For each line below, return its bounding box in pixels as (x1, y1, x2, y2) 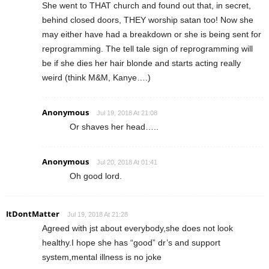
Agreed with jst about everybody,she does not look (42, 223, 233, 234)
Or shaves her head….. (70, 122, 159, 132)
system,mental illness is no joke (42, 252, 162, 262)
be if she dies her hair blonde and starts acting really (42, 58, 241, 68)
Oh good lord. (70, 171, 122, 181)
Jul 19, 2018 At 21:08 (97, 109, 157, 117)
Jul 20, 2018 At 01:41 (97, 159, 157, 166)
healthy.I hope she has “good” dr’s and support (42, 238, 220, 248)
